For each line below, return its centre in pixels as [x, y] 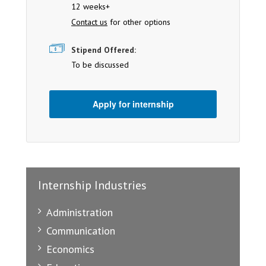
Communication [81, 231]
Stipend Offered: [104, 50]
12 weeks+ [91, 7]
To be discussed [100, 65]
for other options [139, 22]
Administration [80, 213]
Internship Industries [92, 186]
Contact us [89, 22]
